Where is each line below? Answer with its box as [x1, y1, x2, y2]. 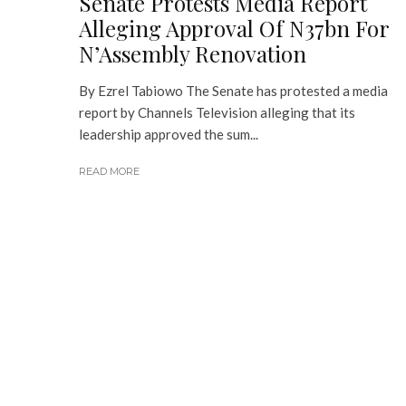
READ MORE [79, 165, 140, 178]
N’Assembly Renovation [79, 39, 306, 68]
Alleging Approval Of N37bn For [79, 14, 389, 43]
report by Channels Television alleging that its [79, 104, 355, 121]
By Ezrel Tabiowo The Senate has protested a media [79, 82, 388, 99]
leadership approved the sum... [79, 126, 258, 142]
